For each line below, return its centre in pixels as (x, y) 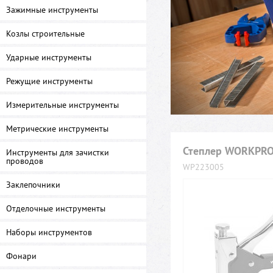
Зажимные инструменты (52, 10)
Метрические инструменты (57, 129)
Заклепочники (33, 185)
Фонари (21, 256)
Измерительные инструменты (62, 105)
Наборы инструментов (49, 232)
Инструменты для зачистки (58, 152)
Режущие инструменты (49, 81)
